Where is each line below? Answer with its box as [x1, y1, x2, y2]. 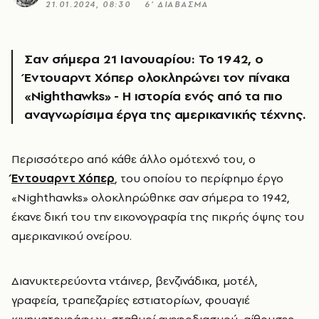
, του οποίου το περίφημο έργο [115, 169, 283, 186]
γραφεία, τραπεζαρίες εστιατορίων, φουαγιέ [11, 291, 250, 308]
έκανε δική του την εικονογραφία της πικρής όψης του [11, 208, 304, 224]
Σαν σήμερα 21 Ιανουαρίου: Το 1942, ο [24, 49, 263, 68]
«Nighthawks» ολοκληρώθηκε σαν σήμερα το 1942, [11, 189, 290, 205]
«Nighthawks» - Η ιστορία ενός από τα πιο [24, 86, 283, 105]
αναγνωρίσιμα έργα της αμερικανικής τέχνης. [24, 105, 305, 123]
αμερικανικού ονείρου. [11, 227, 132, 244]
